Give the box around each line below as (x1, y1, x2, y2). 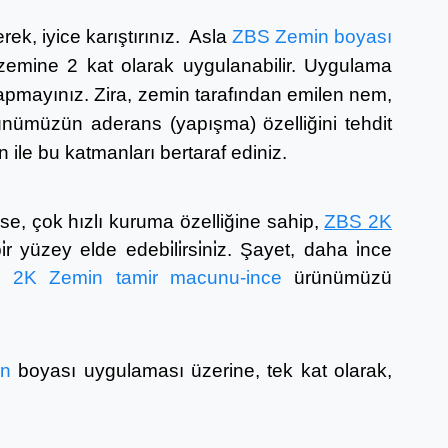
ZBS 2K (324, 211, 392, 232)
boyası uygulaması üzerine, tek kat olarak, (11, 360, 393, 381)
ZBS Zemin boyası (231, 26, 393, 47)
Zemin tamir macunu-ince (49, 267, 282, 288)
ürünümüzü (294, 267, 393, 288)
